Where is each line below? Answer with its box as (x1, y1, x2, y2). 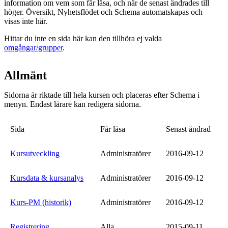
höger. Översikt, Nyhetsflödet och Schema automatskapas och (4, 8, 203, 16)
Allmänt (4, 69, 47, 82)
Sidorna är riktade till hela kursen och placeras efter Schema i (4, 91, 199, 99)
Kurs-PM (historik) (10, 198, 71, 207)
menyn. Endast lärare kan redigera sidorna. (4, 100, 141, 108)
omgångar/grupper (4, 43, 63, 52)
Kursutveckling (10, 149, 60, 158)
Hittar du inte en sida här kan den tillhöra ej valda (4, 34, 162, 43)
